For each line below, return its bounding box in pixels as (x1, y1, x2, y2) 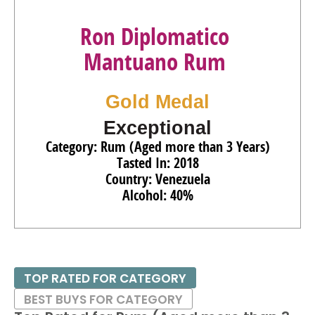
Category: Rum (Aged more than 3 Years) (45, 137, 270, 156)
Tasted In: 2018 (116, 153, 199, 172)
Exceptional (103, 117, 212, 139)
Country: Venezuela (105, 169, 210, 188)
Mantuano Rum (84, 46, 226, 77)
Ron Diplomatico (80, 20, 229, 52)
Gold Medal (105, 91, 210, 112)
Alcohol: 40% (122, 186, 193, 205)
